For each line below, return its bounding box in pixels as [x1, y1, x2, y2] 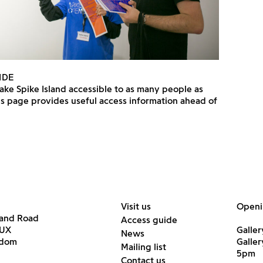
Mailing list [121, 241, 167, 252]
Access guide [121, 214, 178, 225]
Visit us [121, 201, 151, 212]
